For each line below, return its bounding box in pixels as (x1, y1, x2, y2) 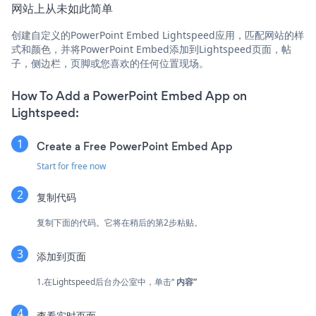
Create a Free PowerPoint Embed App (37, 138, 233, 154)
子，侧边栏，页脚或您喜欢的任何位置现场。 (11, 56, 209, 70)
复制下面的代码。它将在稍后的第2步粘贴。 (37, 216, 202, 229)
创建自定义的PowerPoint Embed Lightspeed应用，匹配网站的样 (11, 28, 304, 42)
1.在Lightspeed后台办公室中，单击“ (37, 275, 176, 288)
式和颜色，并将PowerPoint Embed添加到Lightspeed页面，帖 (11, 42, 291, 56)
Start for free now (37, 159, 106, 172)
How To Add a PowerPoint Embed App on (11, 87, 247, 104)
